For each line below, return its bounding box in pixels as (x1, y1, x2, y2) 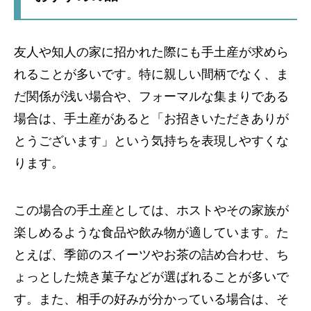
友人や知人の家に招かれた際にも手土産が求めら (14, 45, 289, 59)
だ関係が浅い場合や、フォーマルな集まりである (14, 90, 289, 103)
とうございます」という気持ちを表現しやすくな (14, 134, 289, 148)
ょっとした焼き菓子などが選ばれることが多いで (14, 270, 289, 284)
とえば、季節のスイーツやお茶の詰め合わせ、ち (14, 248, 289, 262)
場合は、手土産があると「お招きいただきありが (14, 112, 289, 126)
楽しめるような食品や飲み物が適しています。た (14, 226, 289, 239)
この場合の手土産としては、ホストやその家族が (14, 203, 289, 217)
